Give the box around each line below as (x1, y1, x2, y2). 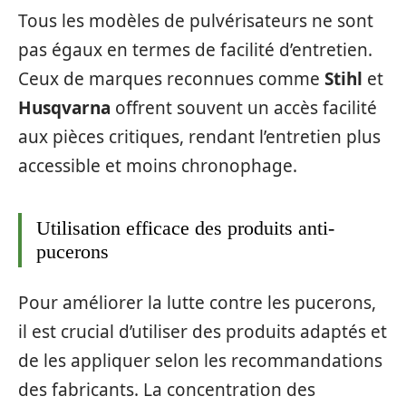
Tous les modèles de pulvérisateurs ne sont (18, 9, 373, 34)
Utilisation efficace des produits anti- (36, 217, 334, 240)
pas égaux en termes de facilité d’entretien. (18, 38, 372, 63)
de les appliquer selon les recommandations (18, 348, 382, 372)
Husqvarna (18, 96, 111, 121)
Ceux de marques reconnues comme (18, 67, 324, 92)
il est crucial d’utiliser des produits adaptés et (18, 319, 387, 343)
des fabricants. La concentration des (18, 377, 315, 401)
